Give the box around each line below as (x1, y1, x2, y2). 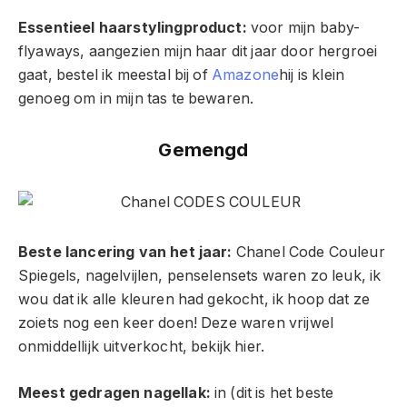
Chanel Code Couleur (232, 243, 385, 262)
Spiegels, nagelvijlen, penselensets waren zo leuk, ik (18, 267, 382, 285)
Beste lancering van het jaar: (18, 243, 233, 262)
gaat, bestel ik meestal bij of (18, 66, 212, 84)
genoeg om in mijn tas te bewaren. (18, 90, 254, 108)
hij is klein (279, 66, 344, 84)
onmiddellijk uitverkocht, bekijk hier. (18, 338, 265, 356)
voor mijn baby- (246, 19, 361, 37)
